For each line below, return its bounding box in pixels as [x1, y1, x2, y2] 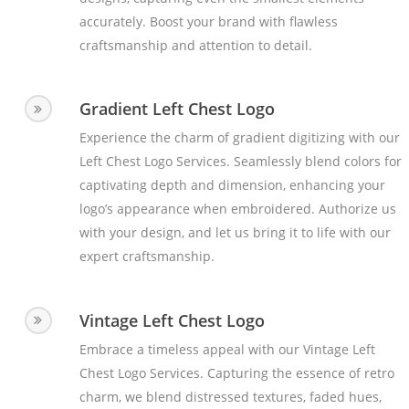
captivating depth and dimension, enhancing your [79, 176, 385, 194]
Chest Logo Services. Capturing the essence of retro [79, 363, 394, 382]
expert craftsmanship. [79, 247, 215, 266]
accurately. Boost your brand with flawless [79, 12, 338, 30]
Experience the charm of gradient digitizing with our [79, 129, 400, 147]
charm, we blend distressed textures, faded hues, [79, 387, 382, 405]
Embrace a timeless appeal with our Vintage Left [79, 340, 375, 358]
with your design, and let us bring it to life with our [79, 224, 391, 242]
